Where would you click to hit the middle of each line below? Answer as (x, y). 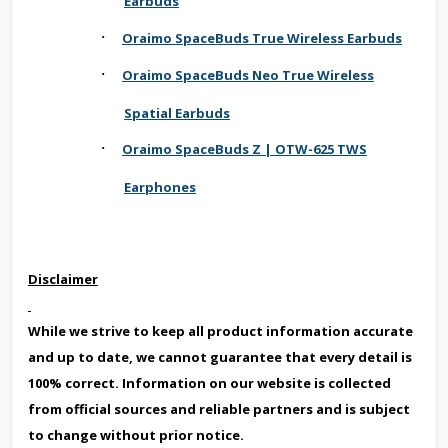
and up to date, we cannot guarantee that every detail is (220, 356)
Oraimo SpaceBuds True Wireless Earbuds (262, 37)
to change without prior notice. (136, 434)
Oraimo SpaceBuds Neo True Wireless (248, 74)
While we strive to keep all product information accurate (220, 330)
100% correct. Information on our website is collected (209, 382)
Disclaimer (63, 278)
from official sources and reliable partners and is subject (219, 408)
